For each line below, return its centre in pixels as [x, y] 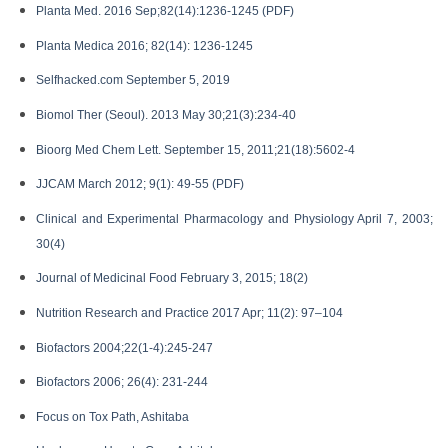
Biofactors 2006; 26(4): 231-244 [121, 382]
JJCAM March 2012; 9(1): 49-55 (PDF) [139, 184]
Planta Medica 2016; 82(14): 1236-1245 [144, 45]
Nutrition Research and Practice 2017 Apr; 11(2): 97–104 [189, 313]
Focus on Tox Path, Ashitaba [112, 416]
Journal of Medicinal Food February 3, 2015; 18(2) [171, 278]
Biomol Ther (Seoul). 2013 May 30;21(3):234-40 [165, 115]
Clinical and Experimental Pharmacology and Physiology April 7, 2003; [234, 218]
